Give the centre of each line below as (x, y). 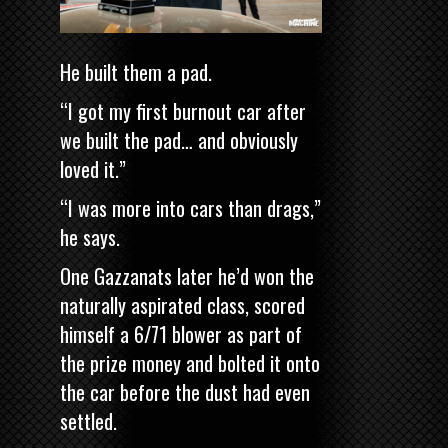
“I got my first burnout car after (183, 110)
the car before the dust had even (185, 391)
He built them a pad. (136, 71)
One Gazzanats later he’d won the (187, 275)
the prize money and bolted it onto (190, 362)
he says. (92, 236)
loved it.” (93, 168)
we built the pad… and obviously (179, 139)
